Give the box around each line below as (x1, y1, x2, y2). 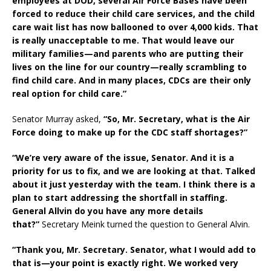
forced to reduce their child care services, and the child (12, 8, 255, 20)
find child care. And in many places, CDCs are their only (12, 74, 251, 87)
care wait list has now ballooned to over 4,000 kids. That (12, 21, 258, 33)
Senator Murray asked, (12, 113, 103, 125)
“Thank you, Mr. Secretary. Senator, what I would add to (12, 244, 256, 256)
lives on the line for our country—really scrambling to (12, 61, 247, 73)
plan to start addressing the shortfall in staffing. (12, 192, 227, 204)
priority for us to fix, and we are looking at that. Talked (12, 165, 255, 177)
